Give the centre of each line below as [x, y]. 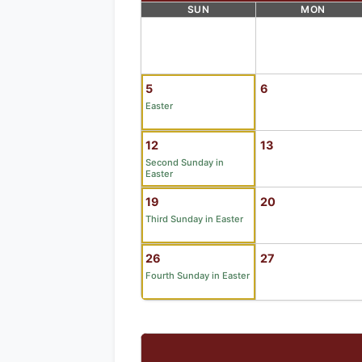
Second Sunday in [185, 162]
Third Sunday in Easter [194, 219]
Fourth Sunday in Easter [198, 275]
